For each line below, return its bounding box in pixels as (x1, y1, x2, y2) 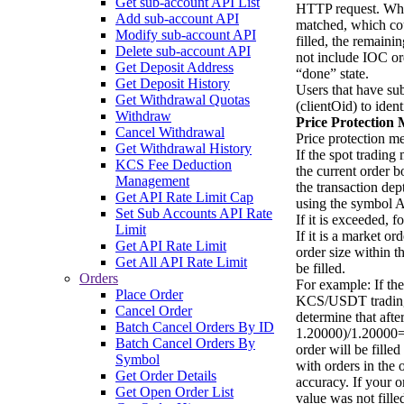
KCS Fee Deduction (115, 156, 232, 172)
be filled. (296, 260, 345, 276)
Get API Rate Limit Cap (115, 188, 253, 205)
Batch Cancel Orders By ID (115, 318, 274, 335)
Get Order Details (115, 367, 216, 383)
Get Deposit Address (115, 59, 234, 75)
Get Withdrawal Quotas (115, 91, 250, 107)
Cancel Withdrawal (115, 124, 225, 140)
